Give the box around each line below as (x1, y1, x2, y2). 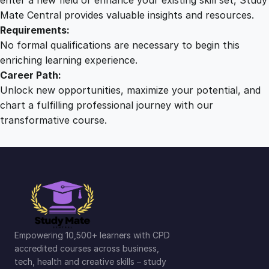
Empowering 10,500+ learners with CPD (14, 229, 170, 240)
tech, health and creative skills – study (14, 256, 166, 267)
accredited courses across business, (14, 243, 159, 253)
